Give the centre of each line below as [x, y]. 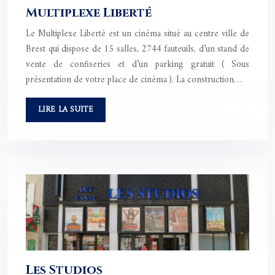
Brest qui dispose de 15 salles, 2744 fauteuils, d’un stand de [137, 49]
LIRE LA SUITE [66, 109]
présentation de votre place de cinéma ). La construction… [134, 80]
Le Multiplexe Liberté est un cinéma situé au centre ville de [137, 34]
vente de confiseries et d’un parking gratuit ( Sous [137, 64]
